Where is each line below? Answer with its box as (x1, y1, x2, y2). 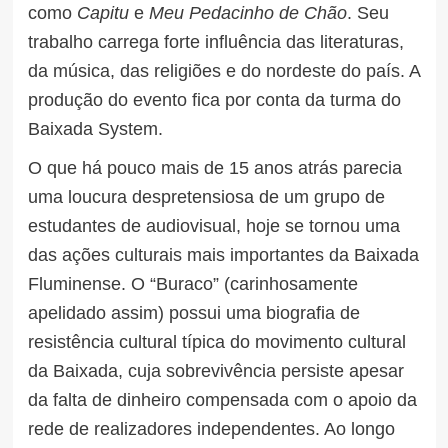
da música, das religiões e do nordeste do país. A (27, 60, 420, 81)
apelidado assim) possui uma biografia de (27, 302, 360, 323)
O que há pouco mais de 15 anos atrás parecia (27, 157, 402, 178)
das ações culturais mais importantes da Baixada (27, 244, 419, 265)
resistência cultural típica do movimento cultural (27, 331, 406, 352)
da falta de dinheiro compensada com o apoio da (27, 389, 417, 410)
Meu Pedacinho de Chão (148, 2, 347, 23)
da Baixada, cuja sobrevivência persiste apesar (27, 360, 404, 381)
